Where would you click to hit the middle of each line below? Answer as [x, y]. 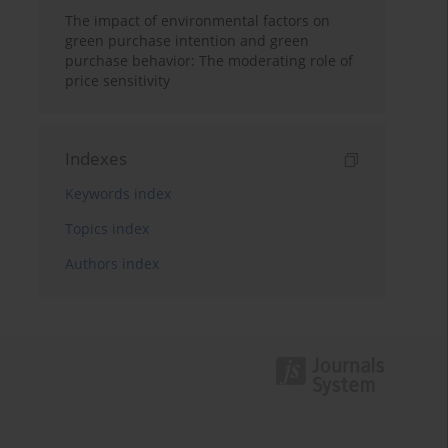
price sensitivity [118, 81]
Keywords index [118, 194]
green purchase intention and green [187, 41]
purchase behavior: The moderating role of [209, 61]
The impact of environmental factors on [198, 21]
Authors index [112, 264]
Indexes [96, 159]
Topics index [107, 229]
